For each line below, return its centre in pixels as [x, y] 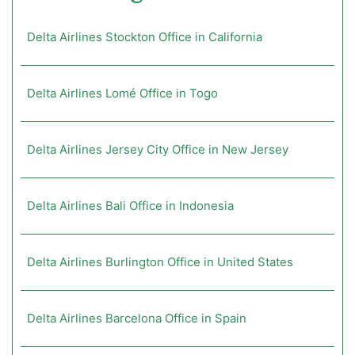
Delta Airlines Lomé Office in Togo [122, 94]
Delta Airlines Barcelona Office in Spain [137, 319]
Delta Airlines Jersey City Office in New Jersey [158, 150]
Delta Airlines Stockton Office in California [145, 37]
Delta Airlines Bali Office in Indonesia [130, 206]
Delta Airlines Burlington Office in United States [160, 262]
